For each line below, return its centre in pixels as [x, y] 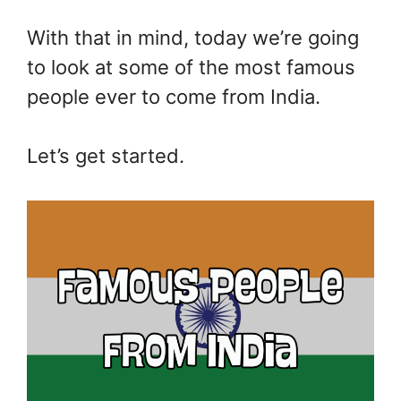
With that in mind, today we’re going [193, 38]
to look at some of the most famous [191, 67]
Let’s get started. [106, 156]
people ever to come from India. [174, 97]
